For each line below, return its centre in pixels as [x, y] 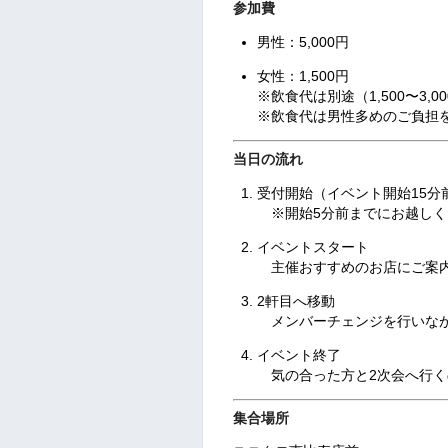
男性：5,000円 [302, 42]
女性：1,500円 [302, 76]
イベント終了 [298, 354]
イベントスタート [312, 246]
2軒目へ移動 [295, 300]
